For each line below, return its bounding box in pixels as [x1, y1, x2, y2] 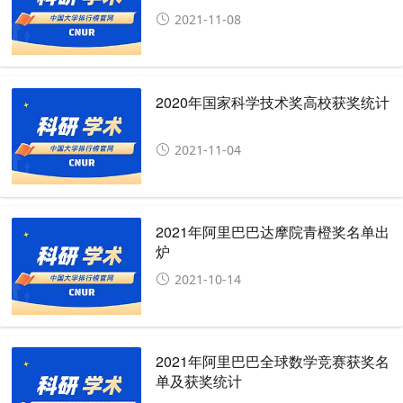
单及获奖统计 [156, 371, 243, 392]
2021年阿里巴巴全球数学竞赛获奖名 [156, 351, 390, 372]
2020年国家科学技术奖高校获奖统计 [156, 91, 390, 112]
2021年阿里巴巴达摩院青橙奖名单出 [156, 221, 390, 242]
